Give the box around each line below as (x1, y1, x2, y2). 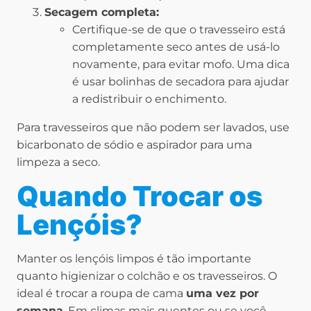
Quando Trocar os (17, 179, 262, 214)
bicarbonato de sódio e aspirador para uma (17, 138, 252, 152)
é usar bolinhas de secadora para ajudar (72, 75, 289, 89)
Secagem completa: (44, 6, 159, 19)
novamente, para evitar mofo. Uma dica (72, 58, 289, 72)
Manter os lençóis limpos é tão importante (17, 252, 251, 266)
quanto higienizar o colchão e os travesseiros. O (17, 269, 277, 283)
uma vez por (186, 287, 259, 301)
